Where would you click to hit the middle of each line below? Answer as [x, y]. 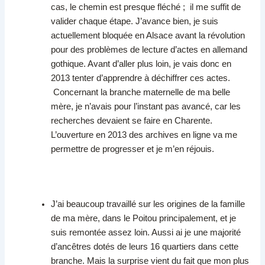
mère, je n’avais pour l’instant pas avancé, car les [146, 107]
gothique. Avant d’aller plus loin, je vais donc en [141, 64]
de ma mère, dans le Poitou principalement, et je [144, 219]
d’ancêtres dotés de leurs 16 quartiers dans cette [145, 247]
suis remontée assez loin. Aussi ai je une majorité [146, 233]
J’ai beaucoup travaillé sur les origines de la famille [148, 204]
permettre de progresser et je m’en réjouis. [134, 149]
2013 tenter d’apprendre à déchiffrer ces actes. [141, 78]
